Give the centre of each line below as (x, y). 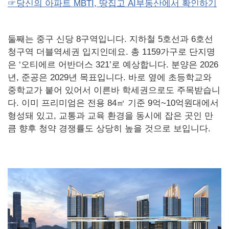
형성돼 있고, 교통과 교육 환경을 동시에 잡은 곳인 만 (110, 116)
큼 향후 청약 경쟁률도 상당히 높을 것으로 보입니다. (109, 128)
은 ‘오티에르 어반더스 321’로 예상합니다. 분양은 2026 (113, 64)
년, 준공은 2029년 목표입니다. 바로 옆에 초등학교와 (110, 77)
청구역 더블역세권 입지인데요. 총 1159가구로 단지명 (111, 52)
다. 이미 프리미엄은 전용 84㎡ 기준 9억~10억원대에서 (113, 103)
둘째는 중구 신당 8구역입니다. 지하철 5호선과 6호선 (110, 39)
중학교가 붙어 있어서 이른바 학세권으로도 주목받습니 (114, 90)
